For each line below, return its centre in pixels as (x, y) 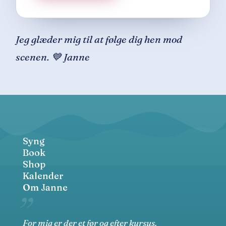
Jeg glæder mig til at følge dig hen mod (99, 39)
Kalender (43, 176)
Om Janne (45, 188)
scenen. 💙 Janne (53, 57)
